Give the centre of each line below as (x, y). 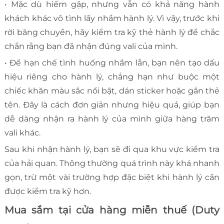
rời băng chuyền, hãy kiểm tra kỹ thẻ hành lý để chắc (112, 32)
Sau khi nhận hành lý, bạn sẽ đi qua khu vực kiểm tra (112, 149)
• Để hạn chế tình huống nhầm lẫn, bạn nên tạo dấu (112, 63)
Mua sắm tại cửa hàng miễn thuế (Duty (112, 210)
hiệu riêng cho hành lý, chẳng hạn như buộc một (112, 77)
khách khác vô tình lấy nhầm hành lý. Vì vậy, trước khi (112, 18)
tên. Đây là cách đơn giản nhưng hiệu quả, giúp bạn (112, 105)
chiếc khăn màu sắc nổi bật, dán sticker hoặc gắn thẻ (112, 91)
